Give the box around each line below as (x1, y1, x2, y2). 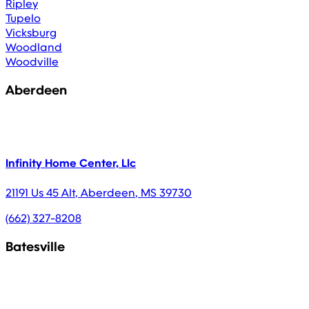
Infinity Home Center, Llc (6, 156, 136, 171)
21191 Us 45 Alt (6, 185, 75, 200)
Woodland (6, 39, 62, 54)
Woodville (6, 54, 59, 69)
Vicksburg (6, 25, 57, 40)
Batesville (6, 238, 65, 256)
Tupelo (6, 10, 41, 26)
